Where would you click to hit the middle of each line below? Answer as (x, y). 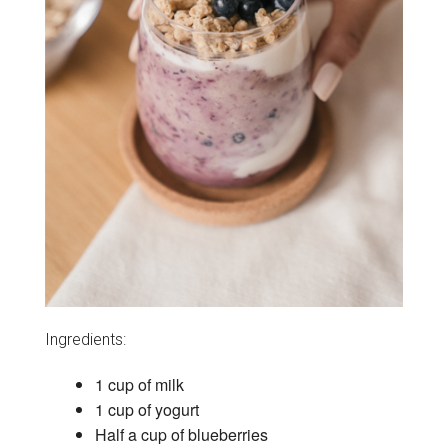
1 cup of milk (139, 384)
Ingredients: (85, 339)
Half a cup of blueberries (181, 434)
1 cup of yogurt (146, 409)
